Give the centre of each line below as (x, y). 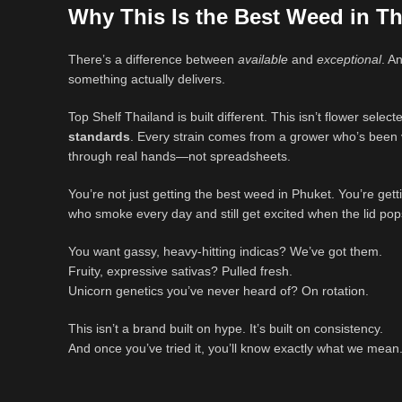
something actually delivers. (147, 79)
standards (99, 137)
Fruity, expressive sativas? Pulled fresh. (180, 271)
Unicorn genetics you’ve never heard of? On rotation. (218, 291)
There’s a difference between (153, 60)
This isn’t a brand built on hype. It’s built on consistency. (226, 329)
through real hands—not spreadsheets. (179, 157)
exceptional (349, 60)
